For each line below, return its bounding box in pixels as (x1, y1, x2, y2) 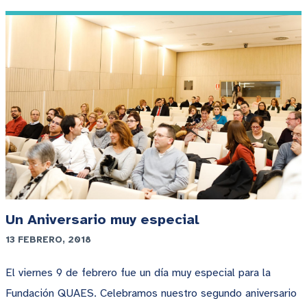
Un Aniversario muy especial (5, 211, 199, 229)
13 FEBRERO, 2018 (5, 234, 91, 246)
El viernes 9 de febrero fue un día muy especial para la (5, 266, 271, 280)
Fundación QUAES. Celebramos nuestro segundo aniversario (5, 286, 297, 301)
